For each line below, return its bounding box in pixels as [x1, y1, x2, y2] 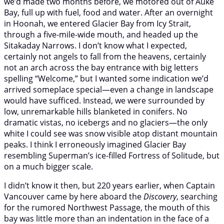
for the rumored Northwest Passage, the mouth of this [4, 201, 210, 213]
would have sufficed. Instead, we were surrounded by [4, 94, 204, 106]
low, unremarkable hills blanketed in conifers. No [4, 105, 187, 117]
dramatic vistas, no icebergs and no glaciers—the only [4, 116, 207, 128]
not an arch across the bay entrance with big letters [4, 61, 198, 73]
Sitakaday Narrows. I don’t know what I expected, [4, 39, 187, 51]
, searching [176, 190, 217, 202]
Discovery [143, 190, 176, 202]
